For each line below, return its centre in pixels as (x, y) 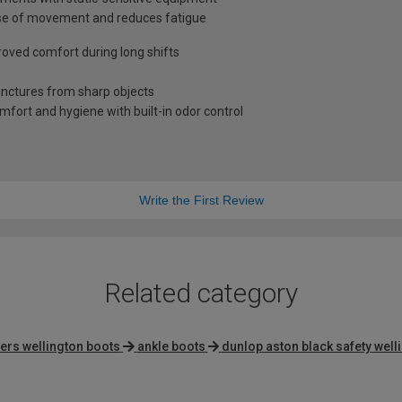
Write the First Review (201, 201)
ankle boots (171, 347)
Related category (201, 293)
